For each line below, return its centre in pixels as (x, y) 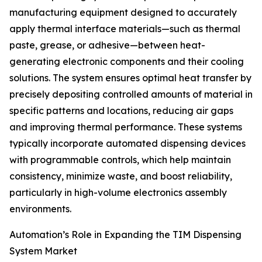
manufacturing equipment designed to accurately (123, 13)
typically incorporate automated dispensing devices (127, 144)
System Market (43, 251)
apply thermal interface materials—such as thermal (125, 29)
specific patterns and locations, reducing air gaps (121, 111)
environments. (40, 209)
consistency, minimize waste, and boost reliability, (121, 176)
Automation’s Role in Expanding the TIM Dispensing (125, 235)
